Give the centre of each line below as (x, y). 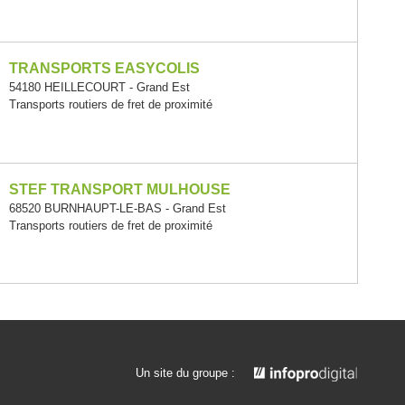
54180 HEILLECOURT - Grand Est (99, 88)
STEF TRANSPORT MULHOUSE (120, 189)
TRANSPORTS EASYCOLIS (104, 69)
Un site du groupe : (185, 372)
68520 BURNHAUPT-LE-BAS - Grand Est (118, 208)
